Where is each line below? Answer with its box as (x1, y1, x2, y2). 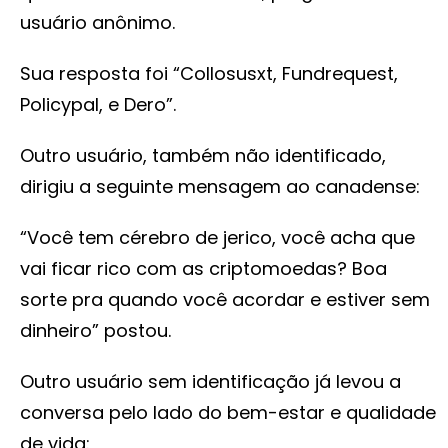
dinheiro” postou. (20, 318, 171, 344)
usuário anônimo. (20, 10, 175, 36)
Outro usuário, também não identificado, (20, 143, 386, 169)
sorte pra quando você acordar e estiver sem (20, 287, 430, 313)
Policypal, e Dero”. (20, 92, 176, 118)
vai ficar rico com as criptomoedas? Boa (20, 256, 387, 282)
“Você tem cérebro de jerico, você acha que (20, 225, 415, 251)
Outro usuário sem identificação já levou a (20, 369, 401, 395)
